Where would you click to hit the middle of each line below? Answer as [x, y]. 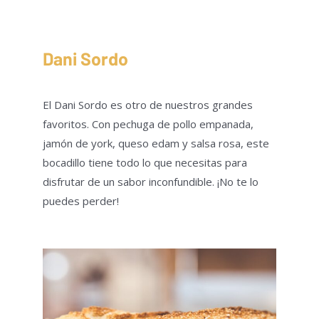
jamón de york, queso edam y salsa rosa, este [156, 143]
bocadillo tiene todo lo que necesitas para [145, 162]
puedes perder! [81, 200]
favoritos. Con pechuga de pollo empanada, [148, 124]
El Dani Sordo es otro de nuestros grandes [148, 104]
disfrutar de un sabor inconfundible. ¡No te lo [151, 181]
